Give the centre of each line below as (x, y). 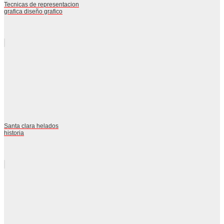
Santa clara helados (31, 126)
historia (14, 133)
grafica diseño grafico (33, 11)
